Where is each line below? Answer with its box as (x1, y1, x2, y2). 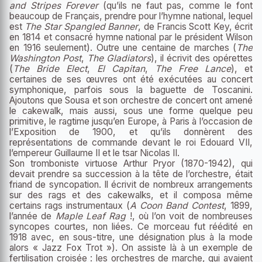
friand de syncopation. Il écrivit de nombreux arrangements (9, 179, 253, 191)
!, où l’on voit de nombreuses (129, 211, 253, 222)
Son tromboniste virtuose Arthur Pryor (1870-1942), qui (9, 158, 253, 170)
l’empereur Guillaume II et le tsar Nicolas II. (9, 147, 180, 159)
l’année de (9, 211, 52, 222)
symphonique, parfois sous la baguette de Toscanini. (9, 84, 253, 96)
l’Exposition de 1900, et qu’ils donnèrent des (9, 126, 253, 138)
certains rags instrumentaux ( (9, 200, 130, 212)
